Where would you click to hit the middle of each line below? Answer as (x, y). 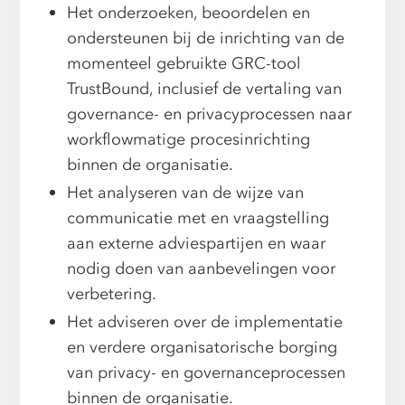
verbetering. (112, 295)
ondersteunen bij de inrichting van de (206, 39)
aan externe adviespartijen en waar (197, 244)
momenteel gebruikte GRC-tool (184, 64)
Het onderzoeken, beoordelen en (189, 14)
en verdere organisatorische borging (202, 348)
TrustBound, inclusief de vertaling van (205, 89)
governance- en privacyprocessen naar (210, 115)
